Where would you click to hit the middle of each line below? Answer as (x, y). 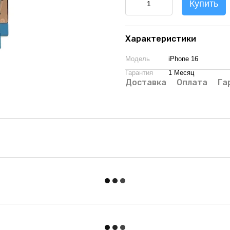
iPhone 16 (183, 59)
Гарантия (139, 73)
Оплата (192, 82)
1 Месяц (181, 73)
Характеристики (161, 39)
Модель (138, 59)
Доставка (146, 82)
